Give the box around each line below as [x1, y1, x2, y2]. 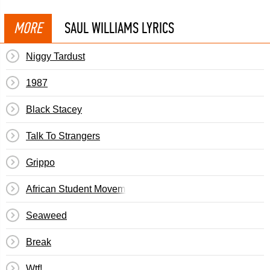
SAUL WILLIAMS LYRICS [64, 19, 174, 37]
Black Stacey [26, 104, 82, 115]
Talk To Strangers [26, 131, 100, 141]
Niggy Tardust [26, 51, 85, 61]
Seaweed [26, 210, 67, 221]
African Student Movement [26, 184, 139, 194]
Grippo [26, 157, 55, 168]
